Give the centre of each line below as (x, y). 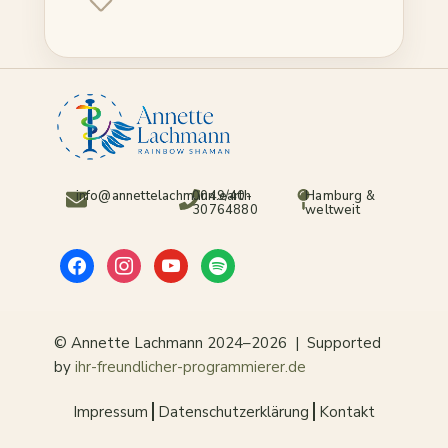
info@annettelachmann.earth (163, 195)
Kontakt (347, 411)
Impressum (110, 411)
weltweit (332, 209)
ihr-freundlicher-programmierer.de (190, 366)
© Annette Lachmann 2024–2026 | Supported (217, 342)
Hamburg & (340, 195)
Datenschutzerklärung (233, 411)
